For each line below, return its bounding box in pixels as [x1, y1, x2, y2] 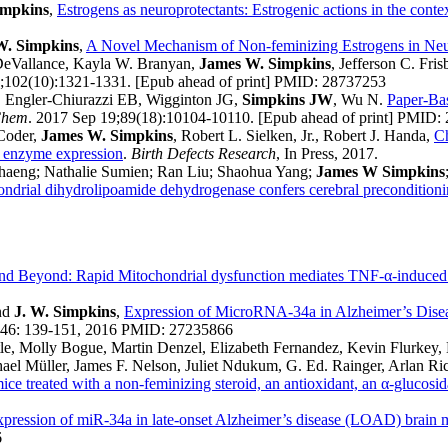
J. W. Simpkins [14, 303, 116, 321]
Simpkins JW [242, 91, 333, 109]
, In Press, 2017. [276, 145, 378, 163]
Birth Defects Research [131, 145, 276, 163]
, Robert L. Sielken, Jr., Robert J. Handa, [173, 127, 434, 145]
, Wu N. [333, 91, 387, 109]
